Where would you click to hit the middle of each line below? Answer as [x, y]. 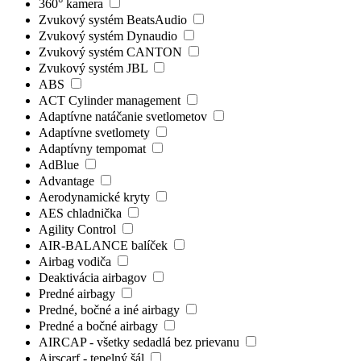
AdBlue [60, 164]
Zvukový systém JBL [95, 68]
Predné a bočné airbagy [100, 326]
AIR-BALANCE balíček [105, 245]
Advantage [68, 180]
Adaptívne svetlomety [96, 132]
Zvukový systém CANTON [112, 52]
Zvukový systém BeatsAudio [114, 19]
